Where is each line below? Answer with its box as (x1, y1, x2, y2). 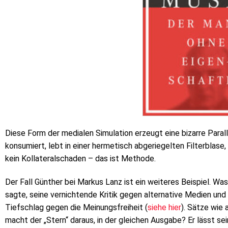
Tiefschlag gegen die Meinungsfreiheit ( (5, 202, 148, 212)
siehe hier (148, 202, 181, 212)
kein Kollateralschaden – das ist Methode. (5, 153, 156, 163)
